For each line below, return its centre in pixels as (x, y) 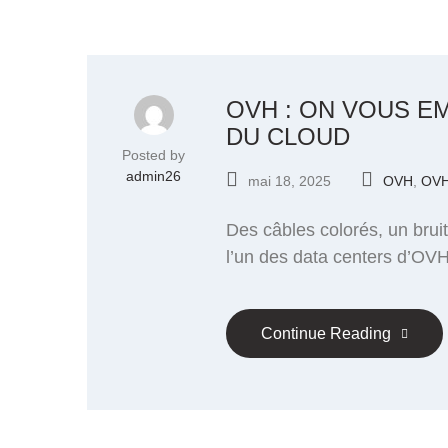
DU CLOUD (288, 136)
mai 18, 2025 (289, 181)
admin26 (153, 176)
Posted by (153, 155)
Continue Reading (326, 333)
